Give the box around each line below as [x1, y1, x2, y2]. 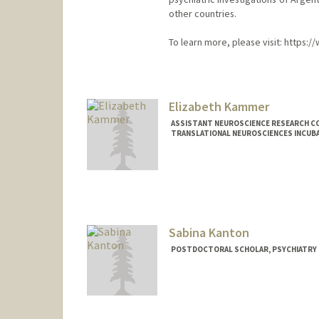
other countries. [168, 7, 236, 21]
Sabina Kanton [168, 224, 249, 241]
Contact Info [169, 278, 230, 292]
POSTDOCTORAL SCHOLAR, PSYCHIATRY [170, 244, 317, 254]
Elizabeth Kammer [168, 98, 269, 115]
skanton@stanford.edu [169, 293, 267, 306]
